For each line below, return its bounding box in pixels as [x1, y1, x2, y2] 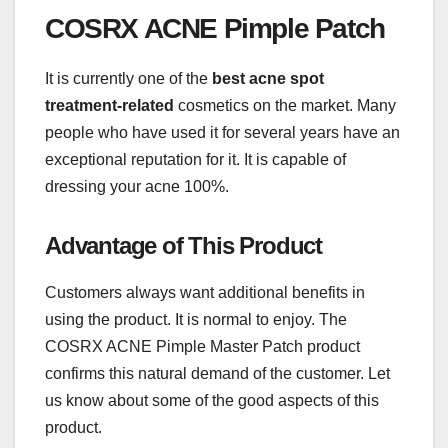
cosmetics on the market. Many [174, 97, 396, 115]
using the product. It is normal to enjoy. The [45, 311, 347, 329]
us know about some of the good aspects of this [45, 392, 379, 410]
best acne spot [212, 70, 324, 88]
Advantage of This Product [45, 232, 322, 260]
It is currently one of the [45, 70, 212, 88]
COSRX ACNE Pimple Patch [45, 13, 385, 45]
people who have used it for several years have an [45, 124, 400, 142]
